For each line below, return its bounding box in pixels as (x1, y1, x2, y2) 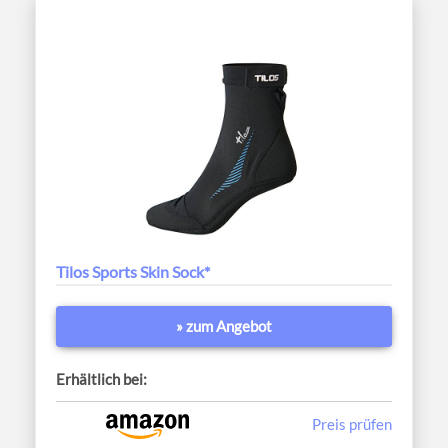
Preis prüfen (312, 415, 392, 434)
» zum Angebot (176, 317, 272, 336)
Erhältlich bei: (56, 370, 147, 389)
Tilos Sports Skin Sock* (56, 262, 210, 282)
